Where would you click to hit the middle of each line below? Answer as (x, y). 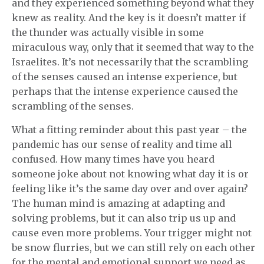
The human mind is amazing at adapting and (118, 204)
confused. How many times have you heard (113, 159)
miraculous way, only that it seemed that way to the (133, 47)
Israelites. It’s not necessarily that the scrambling (130, 62)
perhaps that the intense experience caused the (125, 92)
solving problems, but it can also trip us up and (124, 218)
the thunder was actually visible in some (108, 33)
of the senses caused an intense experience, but (125, 77)
